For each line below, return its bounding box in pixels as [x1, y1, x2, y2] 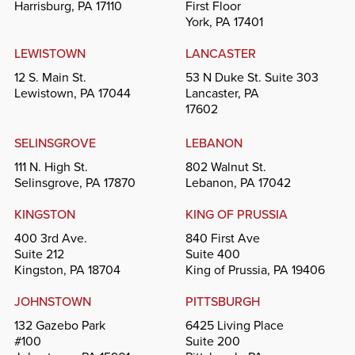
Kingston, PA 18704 [13, 260, 120, 279]
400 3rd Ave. [13, 228, 87, 247]
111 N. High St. [13, 157, 88, 176]
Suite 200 [185, 331, 240, 350]
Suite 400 [185, 244, 240, 263]
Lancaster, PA [185, 83, 259, 102]
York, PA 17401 [185, 12, 263, 31]
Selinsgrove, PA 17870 [13, 173, 136, 192]
